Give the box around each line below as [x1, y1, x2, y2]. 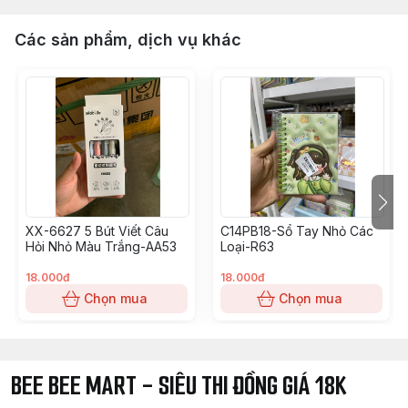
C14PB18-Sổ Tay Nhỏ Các [220, 223, 373, 239]
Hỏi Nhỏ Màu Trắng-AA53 [25, 239, 177, 254]
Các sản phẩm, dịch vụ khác [15, 30, 241, 49]
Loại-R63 [220, 239, 274, 254]
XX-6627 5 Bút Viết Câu [25, 223, 168, 239]
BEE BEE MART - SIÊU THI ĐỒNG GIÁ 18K [11, 368, 347, 403]
